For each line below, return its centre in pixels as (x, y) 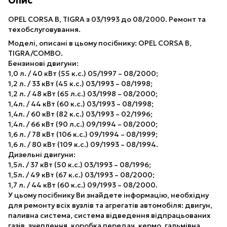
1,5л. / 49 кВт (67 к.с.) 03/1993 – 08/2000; (81, 175)
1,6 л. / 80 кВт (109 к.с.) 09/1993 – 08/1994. (83, 144)
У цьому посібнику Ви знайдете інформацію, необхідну (108, 195)
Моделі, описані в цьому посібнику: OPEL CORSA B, (100, 43)
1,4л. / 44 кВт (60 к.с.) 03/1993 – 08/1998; (81, 104)
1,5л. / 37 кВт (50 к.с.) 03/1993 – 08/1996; (80, 164)
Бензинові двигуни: (43, 63)
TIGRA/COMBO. (35, 53)
